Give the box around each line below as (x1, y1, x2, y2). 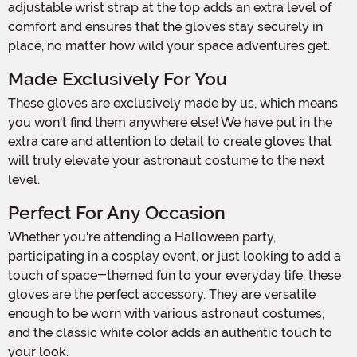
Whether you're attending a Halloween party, (8, 229, 22, 245)
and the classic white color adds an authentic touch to (8, 324, 332, 340)
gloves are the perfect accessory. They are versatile (8, 286, 316, 302)
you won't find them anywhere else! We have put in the (8, 114, 332, 130)
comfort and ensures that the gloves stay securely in (8, 18, 323, 34)
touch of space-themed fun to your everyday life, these (8, 267, 341, 283)
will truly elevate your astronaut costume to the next (8, 152, 325, 168)
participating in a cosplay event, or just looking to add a (8, 248, 341, 264)
